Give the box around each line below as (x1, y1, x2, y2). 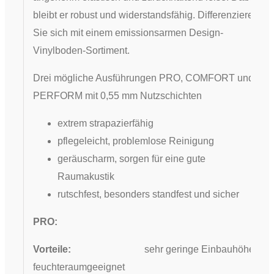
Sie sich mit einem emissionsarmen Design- (32, 27, 223, 38)
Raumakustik (57, 171, 114, 182)
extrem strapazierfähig (57, 117, 154, 128)
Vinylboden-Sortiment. (32, 45, 130, 56)
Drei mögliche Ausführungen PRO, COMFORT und (32, 72, 254, 83)
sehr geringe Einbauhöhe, (73, 243, 257, 254)
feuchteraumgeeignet (32, 261, 125, 272)
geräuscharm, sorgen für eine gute (57, 153, 206, 164)
